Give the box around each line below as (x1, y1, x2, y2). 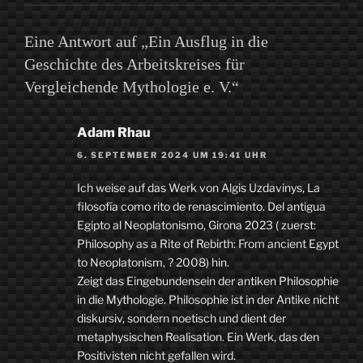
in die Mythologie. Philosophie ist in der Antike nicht (77, 293, 339, 307)
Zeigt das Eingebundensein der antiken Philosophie (77, 274, 339, 288)
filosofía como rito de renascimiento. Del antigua (77, 199, 326, 214)
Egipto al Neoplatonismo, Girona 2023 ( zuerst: (77, 218, 316, 233)
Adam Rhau (77, 125, 151, 141)
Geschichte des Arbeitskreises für (24, 55, 245, 74)
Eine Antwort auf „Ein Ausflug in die (24, 32, 268, 51)
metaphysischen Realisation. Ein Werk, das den (77, 330, 319, 344)
